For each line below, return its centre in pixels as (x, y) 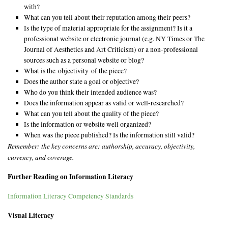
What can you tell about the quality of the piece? (92, 113)
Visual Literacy (31, 215)
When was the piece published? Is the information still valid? (109, 135)
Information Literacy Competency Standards (71, 196)
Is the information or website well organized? (88, 124)
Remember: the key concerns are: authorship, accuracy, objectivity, (102, 146)
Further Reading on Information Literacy (71, 176)
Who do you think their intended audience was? (91, 92)
